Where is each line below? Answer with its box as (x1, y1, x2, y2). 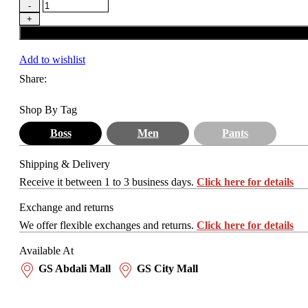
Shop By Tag (19, 104, 77, 115)
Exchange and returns (19, 201, 113, 213)
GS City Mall (137, 263, 198, 274)
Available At (19, 245, 74, 256)
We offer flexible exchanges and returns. (19, 219, 197, 231)
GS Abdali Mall (38, 263, 111, 274)
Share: (19, 73, 47, 85)
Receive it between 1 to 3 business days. (19, 176, 197, 188)
